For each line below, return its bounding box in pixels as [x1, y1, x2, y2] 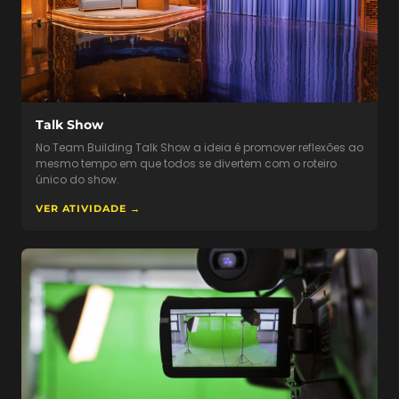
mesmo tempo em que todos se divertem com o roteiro [36, 156, 337, 172]
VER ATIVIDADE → [36, 202, 141, 216]
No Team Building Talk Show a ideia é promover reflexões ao [36, 140, 363, 156]
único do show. [36, 172, 119, 188]
